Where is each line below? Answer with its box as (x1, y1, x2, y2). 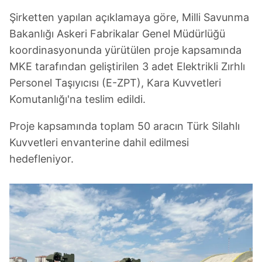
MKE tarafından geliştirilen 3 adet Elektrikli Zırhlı (9, 60, 245, 73)
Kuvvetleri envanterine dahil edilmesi (9, 136, 189, 149)
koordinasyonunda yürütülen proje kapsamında (9, 44, 242, 56)
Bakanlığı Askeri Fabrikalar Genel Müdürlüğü (9, 27, 225, 40)
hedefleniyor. (9, 153, 74, 165)
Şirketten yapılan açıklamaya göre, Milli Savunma (9, 11, 249, 23)
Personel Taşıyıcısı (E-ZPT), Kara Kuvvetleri (9, 77, 221, 89)
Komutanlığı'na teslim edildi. (9, 93, 146, 105)
